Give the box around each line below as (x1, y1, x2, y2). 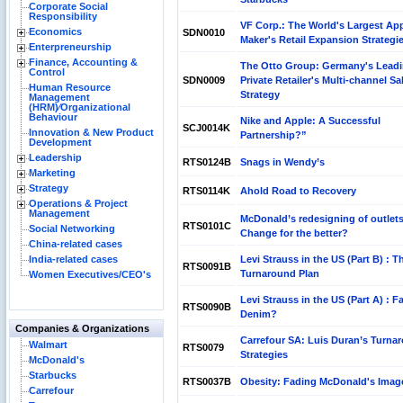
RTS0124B (183, 157, 231, 167)
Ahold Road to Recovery (240, 185, 356, 196)
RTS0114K (183, 185, 230, 196)
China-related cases (29, 238, 122, 249)
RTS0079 (183, 342, 224, 353)
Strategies (240, 349, 288, 360)
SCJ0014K (183, 122, 230, 133)
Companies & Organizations (15, 323, 149, 334)
